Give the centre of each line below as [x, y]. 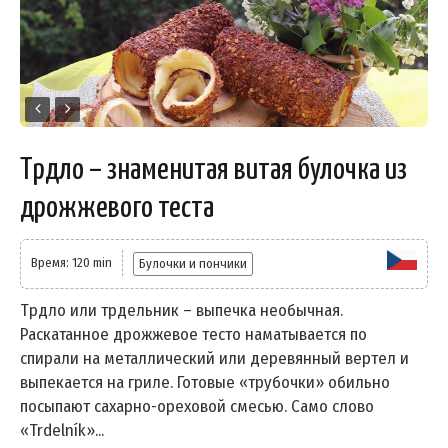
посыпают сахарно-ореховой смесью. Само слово [197, 406]
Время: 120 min [71, 262]
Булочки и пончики [193, 263]
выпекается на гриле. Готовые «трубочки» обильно [205, 382]
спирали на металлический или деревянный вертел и [214, 358]
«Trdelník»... [62, 430]
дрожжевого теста [117, 207]
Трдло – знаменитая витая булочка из [213, 169]
